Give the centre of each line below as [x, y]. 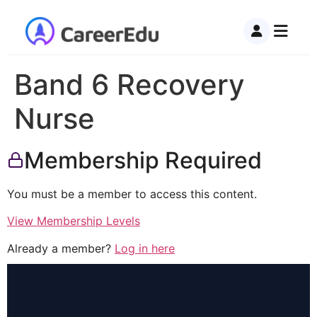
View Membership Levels [74, 221]
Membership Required [143, 160]
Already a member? [61, 248]
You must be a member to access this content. [132, 194]
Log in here [145, 248]
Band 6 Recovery [129, 85]
